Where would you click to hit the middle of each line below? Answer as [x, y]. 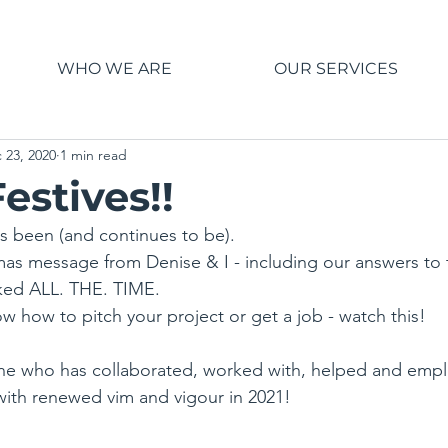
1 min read [93, 155]
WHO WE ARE [114, 68]
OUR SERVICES [336, 68]
